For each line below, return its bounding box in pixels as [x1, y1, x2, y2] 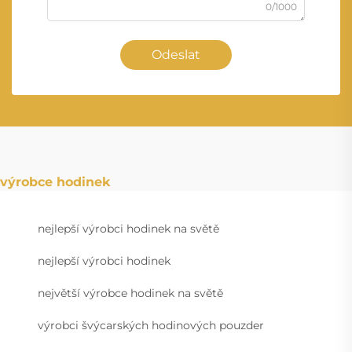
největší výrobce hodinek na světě [38, 285, 223, 300]
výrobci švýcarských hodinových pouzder [38, 317, 264, 332]
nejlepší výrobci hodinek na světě [38, 221, 219, 236]
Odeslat [152, 46, 200, 62]
